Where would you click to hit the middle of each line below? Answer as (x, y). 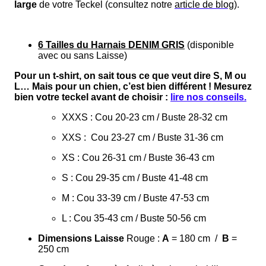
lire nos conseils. (208, 97)
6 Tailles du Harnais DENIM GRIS (111, 45)
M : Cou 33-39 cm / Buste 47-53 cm (135, 198)
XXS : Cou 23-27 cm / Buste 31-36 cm (142, 137)
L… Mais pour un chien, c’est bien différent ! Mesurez (133, 86)
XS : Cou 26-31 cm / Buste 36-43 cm (138, 157)
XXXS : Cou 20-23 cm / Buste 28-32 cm (145, 117)
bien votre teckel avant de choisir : (92, 97)
